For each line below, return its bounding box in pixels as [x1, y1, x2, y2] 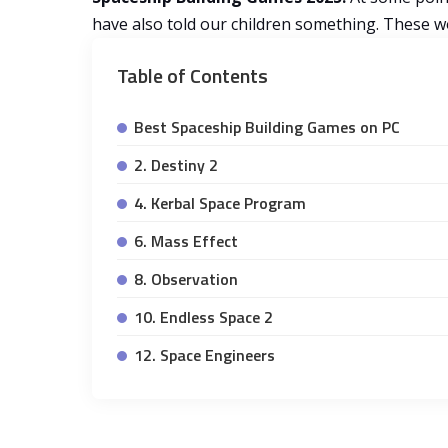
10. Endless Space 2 [134, 305, 273, 330]
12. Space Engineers [134, 343, 275, 368]
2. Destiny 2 [134, 153, 218, 178]
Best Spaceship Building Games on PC [134, 115, 400, 140]
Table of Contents [117, 60, 268, 92]
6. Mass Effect [134, 229, 238, 254]
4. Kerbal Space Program [134, 191, 306, 216]
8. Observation [134, 267, 238, 292]
